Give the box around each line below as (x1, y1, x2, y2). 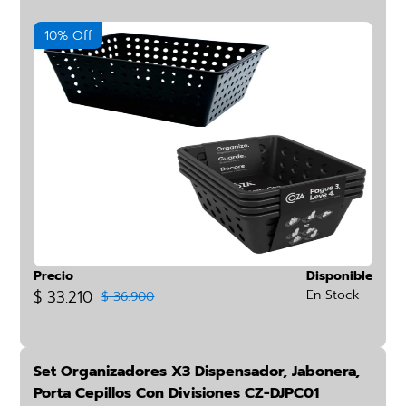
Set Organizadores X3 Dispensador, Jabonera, (34, 361, 361, 382)
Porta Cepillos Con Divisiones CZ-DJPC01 (34, 382, 320, 404)
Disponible (305, 266, 372, 285)
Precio (34, 266, 74, 285)
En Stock (305, 285, 360, 304)
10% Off (43, 26, 92, 45)
